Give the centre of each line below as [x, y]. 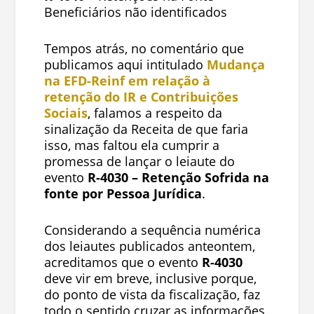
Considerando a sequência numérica [152, 230]
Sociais [66, 112]
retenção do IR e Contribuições [141, 96]
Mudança [235, 64]
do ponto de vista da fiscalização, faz [152, 294]
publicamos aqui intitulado [125, 64]
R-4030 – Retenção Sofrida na [178, 177]
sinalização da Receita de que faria [146, 129]
